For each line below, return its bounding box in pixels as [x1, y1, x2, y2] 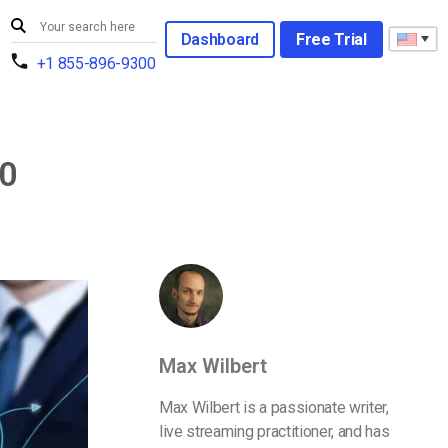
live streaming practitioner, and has [159, 422, 390, 441]
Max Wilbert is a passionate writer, [159, 398, 389, 417]
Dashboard [180, 29, 259, 49]
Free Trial [295, 29, 367, 49]
